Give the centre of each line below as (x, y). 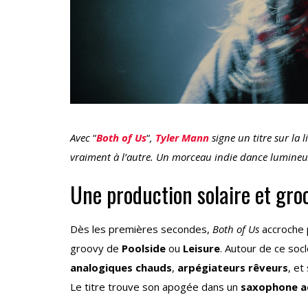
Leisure (201, 249)
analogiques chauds (121, 268)
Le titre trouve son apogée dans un (155, 287)
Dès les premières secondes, (141, 229)
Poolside (144, 249)
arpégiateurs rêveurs (233, 268)
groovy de (96, 249)
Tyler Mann (182, 138)
